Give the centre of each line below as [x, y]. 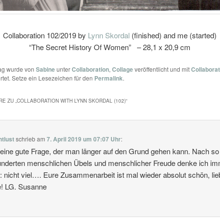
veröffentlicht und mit [162, 69]
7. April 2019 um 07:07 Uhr [84, 139]
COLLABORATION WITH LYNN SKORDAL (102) [71, 101]
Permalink [108, 78]
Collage [122, 69]
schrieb [26, 138]
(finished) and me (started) [173, 35]
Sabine [45, 69]
